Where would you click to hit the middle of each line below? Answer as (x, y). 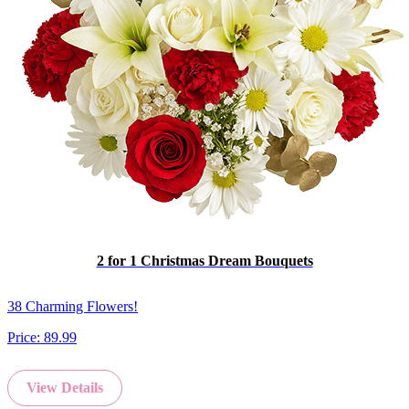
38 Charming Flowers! (73, 306)
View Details (65, 387)
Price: (26, 337)
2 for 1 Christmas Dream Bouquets (204, 261)
